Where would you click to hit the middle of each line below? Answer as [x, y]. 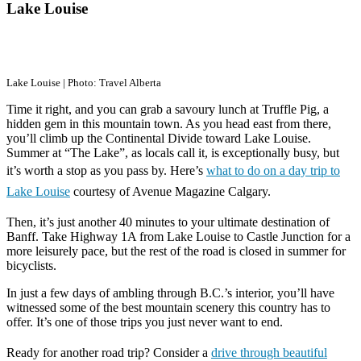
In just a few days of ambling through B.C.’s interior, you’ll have [170, 293]
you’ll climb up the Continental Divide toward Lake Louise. [159, 139]
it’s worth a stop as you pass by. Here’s [106, 171]
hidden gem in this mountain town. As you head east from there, [169, 124]
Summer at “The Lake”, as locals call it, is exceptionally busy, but [173, 153]
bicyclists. [33, 266]
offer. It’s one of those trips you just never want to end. [145, 322]
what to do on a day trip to [273, 171]
